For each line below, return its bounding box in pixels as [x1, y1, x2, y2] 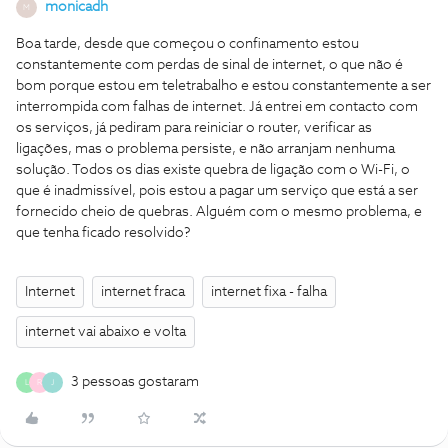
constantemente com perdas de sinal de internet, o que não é [16, 58, 403, 72]
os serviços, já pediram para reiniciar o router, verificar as [16, 121, 372, 135]
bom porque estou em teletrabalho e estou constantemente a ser [16, 79, 431, 93]
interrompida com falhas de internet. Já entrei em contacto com [16, 100, 418, 114]
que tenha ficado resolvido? [16, 226, 194, 240]
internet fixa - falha [211, 285, 327, 299]
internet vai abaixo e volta [25, 325, 186, 339]
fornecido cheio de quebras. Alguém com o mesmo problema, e [16, 205, 422, 219]
